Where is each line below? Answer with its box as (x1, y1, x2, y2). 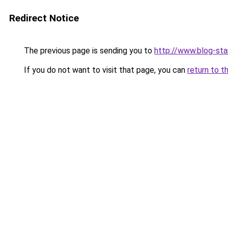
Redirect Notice (9, 12, 79, 24)
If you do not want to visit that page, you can (22, 65, 187, 75)
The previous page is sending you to (22, 46, 154, 55)
